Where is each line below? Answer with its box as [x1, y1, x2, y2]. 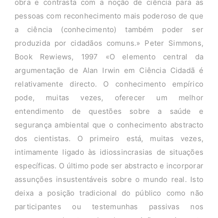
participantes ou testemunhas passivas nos [14, 202, 204, 212]
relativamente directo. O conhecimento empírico [14, 79, 204, 89]
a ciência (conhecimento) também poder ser [14, 25, 204, 35]
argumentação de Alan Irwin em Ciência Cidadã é [14, 66, 204, 75]
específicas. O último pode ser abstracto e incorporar [14, 161, 204, 171]
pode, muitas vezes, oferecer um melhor [14, 93, 204, 103]
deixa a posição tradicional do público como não [14, 188, 204, 198]
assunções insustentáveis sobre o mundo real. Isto [14, 175, 204, 184]
